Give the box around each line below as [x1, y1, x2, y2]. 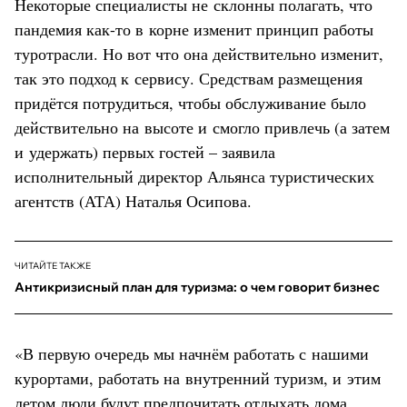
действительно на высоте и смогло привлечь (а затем [15, 115, 390, 138]
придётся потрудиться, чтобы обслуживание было [15, 91, 366, 114]
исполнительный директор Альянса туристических [15, 164, 374, 187]
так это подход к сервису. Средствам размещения [15, 66, 362, 89]
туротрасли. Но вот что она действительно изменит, [15, 42, 383, 65]
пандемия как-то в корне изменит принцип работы [15, 17, 373, 40]
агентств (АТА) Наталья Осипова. [15, 189, 252, 212]
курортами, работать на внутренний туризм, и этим [15, 366, 381, 389]
